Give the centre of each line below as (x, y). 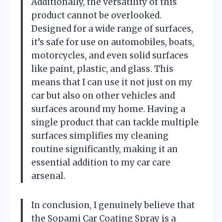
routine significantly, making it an (105, 149)
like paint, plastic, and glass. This (102, 69)
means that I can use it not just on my (112, 82)
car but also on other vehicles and (103, 95)
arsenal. (48, 176)
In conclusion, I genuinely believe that (113, 205)
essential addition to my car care (101, 162)
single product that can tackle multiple (115, 122)
